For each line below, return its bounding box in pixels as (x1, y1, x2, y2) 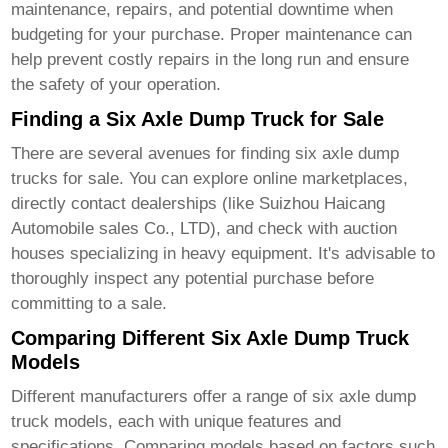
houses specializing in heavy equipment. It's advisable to (11, 244, 436, 264)
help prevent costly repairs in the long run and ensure (11, 50, 410, 70)
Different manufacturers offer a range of (11, 387, 313, 407)
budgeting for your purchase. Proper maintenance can (11, 25, 413, 45)
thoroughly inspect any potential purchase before (11, 269, 375, 289)
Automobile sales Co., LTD (11, 219, 211, 239)
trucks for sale (11, 169, 120, 189)
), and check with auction (210, 219, 398, 239)
